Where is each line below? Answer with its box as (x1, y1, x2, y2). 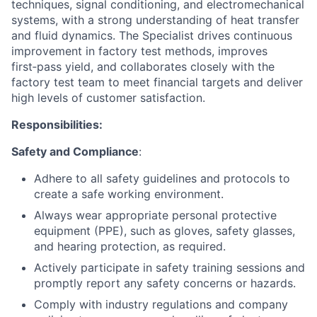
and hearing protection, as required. (34, 239, 226, 254)
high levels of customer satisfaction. (11, 91, 205, 105)
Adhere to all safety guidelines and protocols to (34, 171, 290, 186)
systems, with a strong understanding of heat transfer (11, 13, 299, 28)
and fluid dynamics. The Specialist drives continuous (11, 28, 292, 43)
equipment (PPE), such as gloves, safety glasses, (34, 224, 295, 238)
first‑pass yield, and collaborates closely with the (11, 59, 275, 74)
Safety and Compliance (11, 144, 139, 159)
